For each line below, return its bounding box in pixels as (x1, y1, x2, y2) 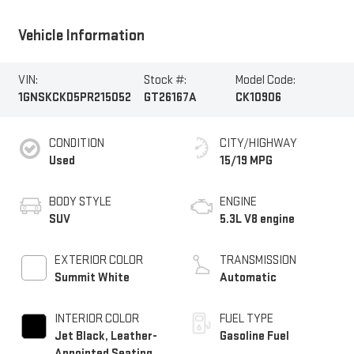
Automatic (220, 269, 277, 285)
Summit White (54, 269, 130, 285)
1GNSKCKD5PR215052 (17, 90, 131, 106)
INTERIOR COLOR (54, 311, 139, 326)
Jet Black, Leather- (54, 328, 157, 344)
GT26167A (144, 90, 198, 106)
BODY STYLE (48, 194, 111, 209)
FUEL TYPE (220, 311, 273, 326)
